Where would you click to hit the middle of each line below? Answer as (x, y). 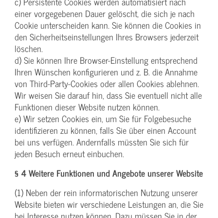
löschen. (29, 49)
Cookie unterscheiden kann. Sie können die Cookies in (108, 25)
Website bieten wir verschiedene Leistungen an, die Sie (109, 204)
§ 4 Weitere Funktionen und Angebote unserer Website (109, 173)
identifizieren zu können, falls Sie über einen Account (105, 130)
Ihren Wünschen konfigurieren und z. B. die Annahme (106, 72)
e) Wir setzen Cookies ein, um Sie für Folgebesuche (103, 119)
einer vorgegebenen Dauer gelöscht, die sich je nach (105, 14)
